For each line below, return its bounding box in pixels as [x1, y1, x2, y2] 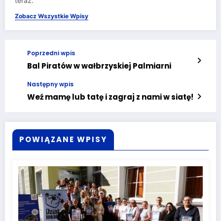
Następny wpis [27, 80, 74, 89]
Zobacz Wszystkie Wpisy [15, 12, 88, 20]
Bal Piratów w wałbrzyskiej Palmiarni [27, 61, 171, 72]
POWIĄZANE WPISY [19, 134, 107, 145]
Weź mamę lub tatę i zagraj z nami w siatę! [27, 92, 193, 103]
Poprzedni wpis [27, 49, 75, 58]
